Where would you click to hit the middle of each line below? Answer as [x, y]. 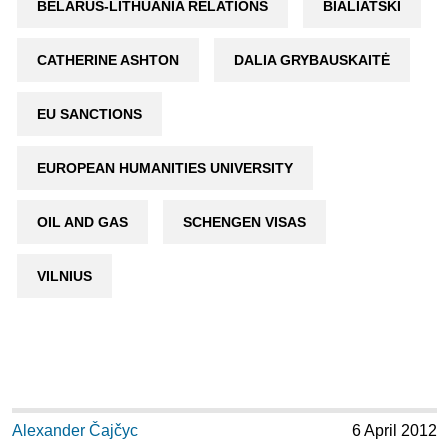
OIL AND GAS [82, 222]
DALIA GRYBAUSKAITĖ [311, 60]
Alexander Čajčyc [74, 431]
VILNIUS [64, 276]
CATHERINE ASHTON [107, 60]
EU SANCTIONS [89, 114]
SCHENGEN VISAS [244, 222]
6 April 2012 [394, 431]
